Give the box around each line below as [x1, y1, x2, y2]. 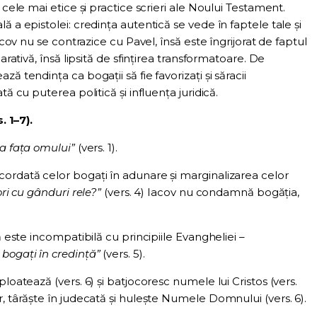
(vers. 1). [74, 141, 117, 155]
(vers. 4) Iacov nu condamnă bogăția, [101, 185, 300, 200]
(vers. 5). [100, 247, 145, 261]
